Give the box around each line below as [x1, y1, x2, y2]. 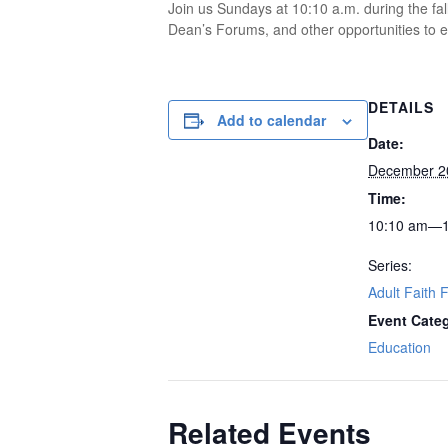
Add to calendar [217, 110, 326, 130]
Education [368, 337, 431, 357]
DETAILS [368, 97, 434, 117]
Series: [368, 255, 412, 275]
